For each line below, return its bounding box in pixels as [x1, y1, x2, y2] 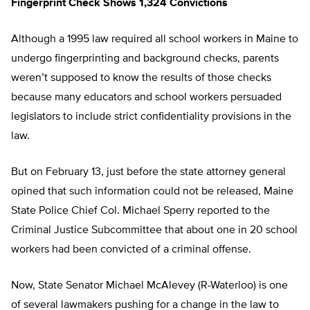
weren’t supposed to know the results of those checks [11, 73, 271, 84]
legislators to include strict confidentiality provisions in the [11, 111, 291, 123]
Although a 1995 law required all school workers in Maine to [11, 34, 298, 46]
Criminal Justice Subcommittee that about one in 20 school [11, 225, 298, 237]
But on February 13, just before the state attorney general [11, 167, 286, 179]
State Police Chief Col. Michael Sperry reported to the [11, 206, 270, 217]
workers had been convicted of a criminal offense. [11, 244, 251, 256]
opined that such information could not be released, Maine [11, 186, 293, 198]
